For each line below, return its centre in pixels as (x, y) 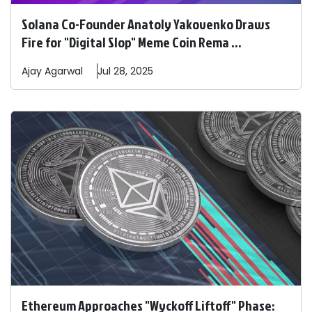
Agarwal (64, 71)
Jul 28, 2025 (125, 71)
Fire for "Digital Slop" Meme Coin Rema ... (132, 42)
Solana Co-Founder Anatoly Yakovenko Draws (146, 24)
